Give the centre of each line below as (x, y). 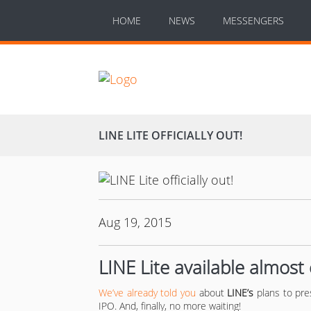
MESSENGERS (253, 20)
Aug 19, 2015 (135, 222)
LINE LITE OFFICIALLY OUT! (170, 135)
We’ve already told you (147, 292)
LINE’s (241, 292)
